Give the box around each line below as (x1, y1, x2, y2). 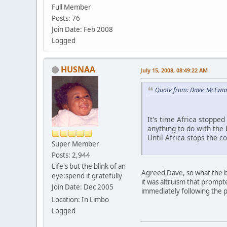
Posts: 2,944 (52, 150, 90, 160)
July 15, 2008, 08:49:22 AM (140, 66, 208, 74)
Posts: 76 (52, 13, 80, 23)
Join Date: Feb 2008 (52, 24, 113, 34)
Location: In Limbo (52, 195, 109, 204)
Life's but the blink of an (52, 161, 126, 171)
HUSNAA (61, 63, 95, 75)
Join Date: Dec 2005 (52, 182, 113, 192)
